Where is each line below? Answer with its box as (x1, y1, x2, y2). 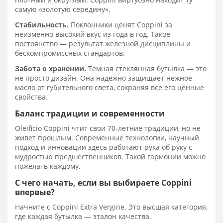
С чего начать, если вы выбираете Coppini (15, 177, 192, 188)
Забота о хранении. (15, 63, 86, 73)
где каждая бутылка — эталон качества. (15, 211, 151, 221)
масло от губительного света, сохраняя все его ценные (15, 82, 204, 92)
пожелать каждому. (15, 161, 81, 171)
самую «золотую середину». (15, 4, 111, 14)
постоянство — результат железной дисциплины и (15, 38, 191, 48)
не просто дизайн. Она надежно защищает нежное (15, 73, 192, 83)
